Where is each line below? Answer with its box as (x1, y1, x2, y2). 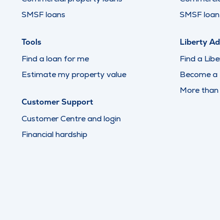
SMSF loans (22, 9, 65, 20)
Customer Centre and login (22, 113, 121, 124)
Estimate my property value (22, 69, 126, 80)
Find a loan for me (22, 54, 89, 64)
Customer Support (22, 97, 93, 107)
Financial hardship (22, 129, 87, 139)
